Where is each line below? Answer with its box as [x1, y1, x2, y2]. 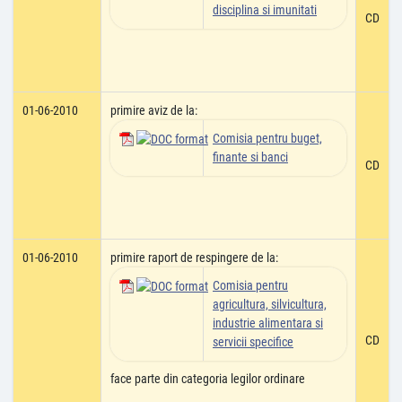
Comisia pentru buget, [213, 131, 322, 145]
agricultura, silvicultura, [213, 297, 327, 311]
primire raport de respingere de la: [110, 250, 278, 265]
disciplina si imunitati [213, 3, 317, 17]
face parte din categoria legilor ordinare [110, 371, 305, 386]
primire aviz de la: [110, 103, 197, 118]
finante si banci [213, 150, 288, 164]
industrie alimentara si [213, 316, 323, 330]
